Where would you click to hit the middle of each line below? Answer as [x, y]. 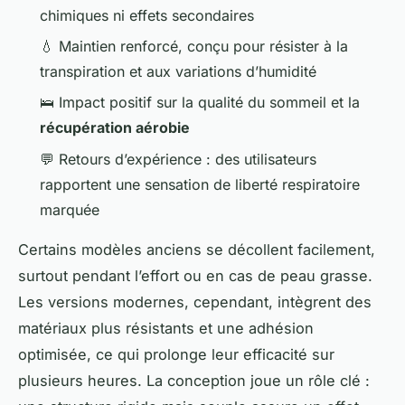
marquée [70, 209]
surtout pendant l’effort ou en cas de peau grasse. [195, 275]
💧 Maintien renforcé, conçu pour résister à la [194, 47]
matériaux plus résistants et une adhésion [166, 328]
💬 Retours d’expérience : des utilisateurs [178, 159]
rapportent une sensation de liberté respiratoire [200, 184]
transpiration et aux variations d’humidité [178, 72]
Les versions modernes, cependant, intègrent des [195, 301]
